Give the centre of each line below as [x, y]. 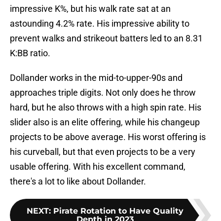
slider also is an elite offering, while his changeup [105, 122]
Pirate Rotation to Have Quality [118, 211]
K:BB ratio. [30, 53]
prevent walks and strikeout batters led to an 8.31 [106, 38]
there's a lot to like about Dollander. [79, 182]
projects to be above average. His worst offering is [108, 137]
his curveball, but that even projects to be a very [103, 152]
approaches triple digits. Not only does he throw [103, 93]
